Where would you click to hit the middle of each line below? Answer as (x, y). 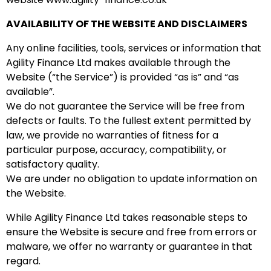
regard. (23, 261)
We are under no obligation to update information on (132, 179)
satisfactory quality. (53, 164)
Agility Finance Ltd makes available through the (118, 63)
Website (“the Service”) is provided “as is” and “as (122, 77)
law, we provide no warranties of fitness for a (112, 135)
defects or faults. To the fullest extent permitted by (129, 121)
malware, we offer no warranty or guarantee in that (129, 247)
